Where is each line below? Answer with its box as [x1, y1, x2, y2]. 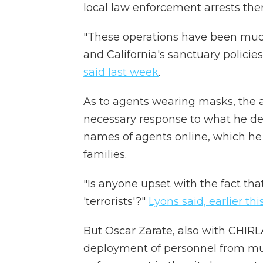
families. [83, 148, 127, 161]
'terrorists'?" [83, 195, 149, 208]
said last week [83, 66, 159, 79]
